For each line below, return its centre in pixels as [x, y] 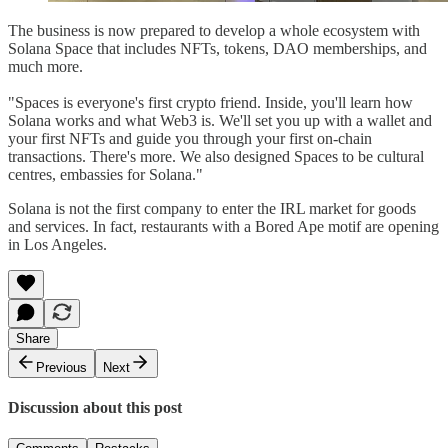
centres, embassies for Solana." [105, 174]
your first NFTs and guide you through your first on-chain [190, 138]
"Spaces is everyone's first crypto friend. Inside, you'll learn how [210, 102]
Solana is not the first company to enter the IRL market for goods [212, 208]
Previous [61, 367]
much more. [45, 66]
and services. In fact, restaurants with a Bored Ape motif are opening [223, 226]
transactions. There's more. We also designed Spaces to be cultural [216, 156]
